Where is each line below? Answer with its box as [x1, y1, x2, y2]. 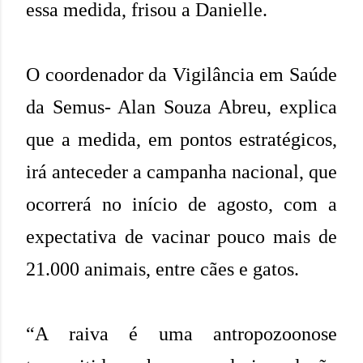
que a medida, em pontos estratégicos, [26, 128, 337, 150]
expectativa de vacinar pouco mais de [26, 225, 337, 247]
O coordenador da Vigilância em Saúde [26, 63, 337, 85]
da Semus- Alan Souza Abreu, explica [26, 96, 337, 117]
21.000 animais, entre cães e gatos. [26, 258, 304, 280]
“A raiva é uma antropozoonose [26, 322, 337, 344]
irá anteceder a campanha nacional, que [26, 160, 337, 182]
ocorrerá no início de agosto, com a [26, 193, 337, 215]
